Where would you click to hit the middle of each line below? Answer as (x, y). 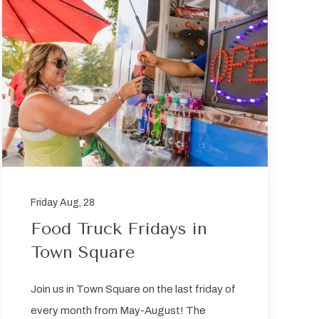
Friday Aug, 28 (62, 203)
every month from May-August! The (118, 311)
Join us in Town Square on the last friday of (133, 289)
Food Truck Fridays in (119, 229)
